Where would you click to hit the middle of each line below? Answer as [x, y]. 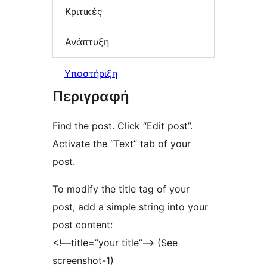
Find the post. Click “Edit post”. [122, 125]
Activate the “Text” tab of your [122, 143]
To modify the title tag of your [121, 189]
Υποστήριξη [91, 73]
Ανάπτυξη [87, 42]
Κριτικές [84, 11]
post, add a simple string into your [130, 207]
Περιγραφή [91, 96]
